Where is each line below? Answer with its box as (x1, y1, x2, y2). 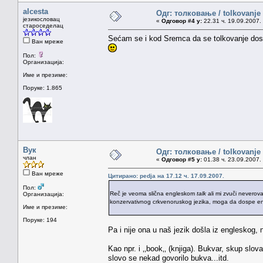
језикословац (23, 15, 60, 22)
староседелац (23, 22, 63, 29)
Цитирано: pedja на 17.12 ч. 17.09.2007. (108, 172, 224, 179)
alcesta (23, 6, 48, 16)
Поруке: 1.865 (23, 84, 62, 91)
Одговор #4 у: (161, 17, 202, 24)
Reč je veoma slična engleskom (110, 190, 197, 197)
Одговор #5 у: (161, 156, 202, 163)
